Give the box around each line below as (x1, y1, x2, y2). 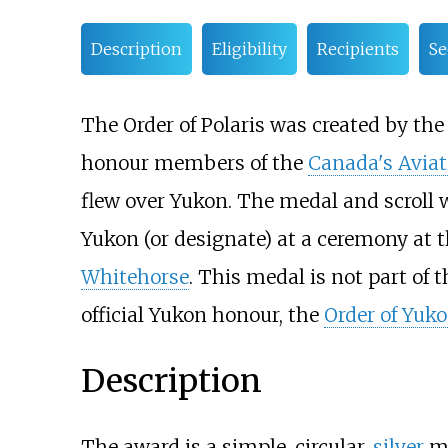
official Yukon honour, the (80, 303, 324, 328)
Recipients (316, 39, 399, 60)
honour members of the (80, 151, 308, 176)
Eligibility (211, 39, 287, 60)
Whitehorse (80, 265, 189, 290)
